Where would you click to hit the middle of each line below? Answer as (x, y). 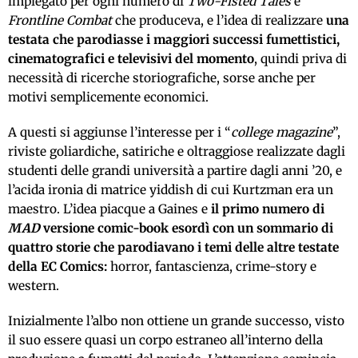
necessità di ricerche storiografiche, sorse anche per (162, 78)
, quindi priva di (300, 59)
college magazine (282, 133)
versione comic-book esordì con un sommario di (187, 229)
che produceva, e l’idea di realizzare (219, 21)
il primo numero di (268, 209)
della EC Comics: (58, 267)
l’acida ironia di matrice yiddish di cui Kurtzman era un (171, 190)
